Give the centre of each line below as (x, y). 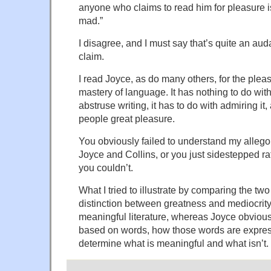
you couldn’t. (106, 167)
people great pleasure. (127, 118)
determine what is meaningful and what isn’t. (174, 243)
